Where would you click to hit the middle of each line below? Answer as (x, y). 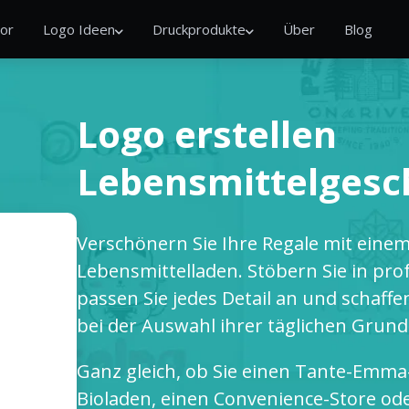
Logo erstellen (207, 134)
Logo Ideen (79, 29)
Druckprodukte (199, 29)
